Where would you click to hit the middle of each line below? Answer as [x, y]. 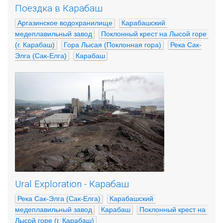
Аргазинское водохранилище [65, 23]
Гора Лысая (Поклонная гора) [112, 45]
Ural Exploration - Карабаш [72, 184]
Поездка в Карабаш [59, 8]
